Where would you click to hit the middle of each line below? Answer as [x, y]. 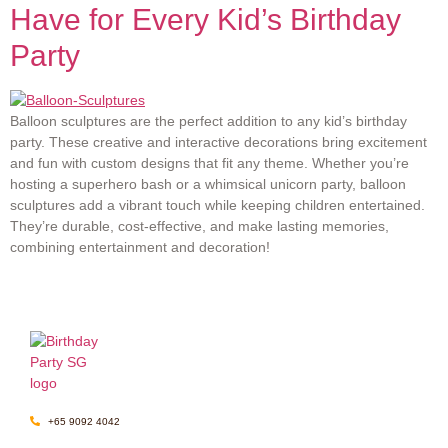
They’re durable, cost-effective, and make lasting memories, [199, 226]
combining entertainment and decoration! [140, 247]
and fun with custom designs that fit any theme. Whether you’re [209, 163]
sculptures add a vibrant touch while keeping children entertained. [217, 205]
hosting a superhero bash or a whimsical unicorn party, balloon [208, 184]
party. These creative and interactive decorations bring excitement [218, 142]
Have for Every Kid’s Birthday [205, 20]
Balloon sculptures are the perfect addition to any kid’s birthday [208, 121]
